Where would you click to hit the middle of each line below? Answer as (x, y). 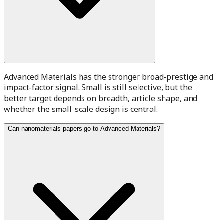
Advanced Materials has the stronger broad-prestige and (109, 76)
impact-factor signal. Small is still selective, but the (98, 87)
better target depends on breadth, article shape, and (101, 98)
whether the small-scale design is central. (81, 109)
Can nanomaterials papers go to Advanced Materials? (84, 128)
